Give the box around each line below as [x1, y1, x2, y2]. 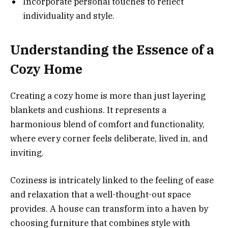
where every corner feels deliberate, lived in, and [10, 133, 208, 145]
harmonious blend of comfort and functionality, [10, 119, 205, 130]
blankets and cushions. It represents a [10, 104, 166, 116]
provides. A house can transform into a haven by [10, 203, 208, 215]
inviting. [10, 147, 44, 159]
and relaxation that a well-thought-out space [10, 189, 191, 201]
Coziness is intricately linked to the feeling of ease [10, 175, 214, 186]
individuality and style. [23, 10, 115, 21]
